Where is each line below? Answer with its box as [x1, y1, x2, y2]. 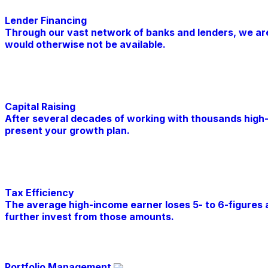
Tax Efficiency [5, 187, 74, 199]
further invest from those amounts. [5, 211, 174, 223]
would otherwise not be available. [5, 38, 166, 51]
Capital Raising [5, 100, 75, 113]
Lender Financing [5, 14, 87, 27]
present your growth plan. [5, 124, 130, 137]
